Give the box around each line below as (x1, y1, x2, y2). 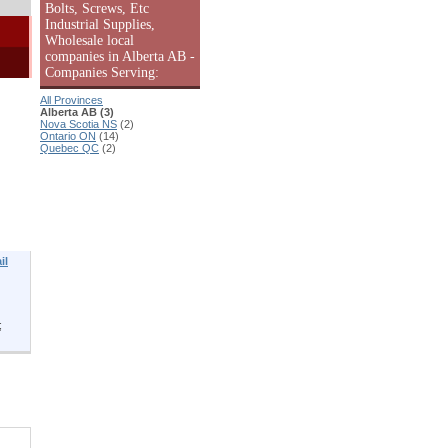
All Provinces (40, 94, 103, 106)
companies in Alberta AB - (45, 49, 195, 64)
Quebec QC (40, 142, 99, 154)
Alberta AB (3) (40, 106, 114, 118)
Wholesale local (45, 33, 134, 48)
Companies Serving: (45, 65, 159, 80)
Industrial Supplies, (45, 17, 155, 32)
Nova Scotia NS (40, 118, 117, 130)
